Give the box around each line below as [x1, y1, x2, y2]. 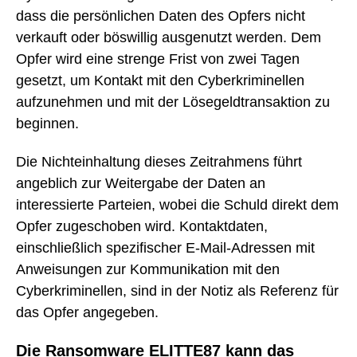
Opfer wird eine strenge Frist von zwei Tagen [16, 50, 300, 67]
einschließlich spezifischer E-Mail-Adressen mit [16, 240, 315, 257]
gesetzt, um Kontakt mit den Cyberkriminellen [16, 72, 304, 88]
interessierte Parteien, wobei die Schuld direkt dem [16, 197, 339, 214]
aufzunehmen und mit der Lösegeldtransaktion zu [16, 93, 330, 110]
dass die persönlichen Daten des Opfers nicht [16, 7, 305, 24]
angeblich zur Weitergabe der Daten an [16, 175, 265, 192]
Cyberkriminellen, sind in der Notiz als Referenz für [16, 283, 339, 300]
